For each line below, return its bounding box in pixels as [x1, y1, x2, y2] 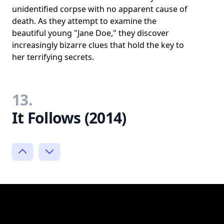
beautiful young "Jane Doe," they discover [12, 27, 169, 38]
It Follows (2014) [12, 107, 126, 128]
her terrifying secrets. [12, 51, 94, 62]
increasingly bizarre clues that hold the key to [12, 39, 184, 50]
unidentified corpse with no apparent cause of [12, 3, 187, 14]
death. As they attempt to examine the [12, 15, 156, 26]
